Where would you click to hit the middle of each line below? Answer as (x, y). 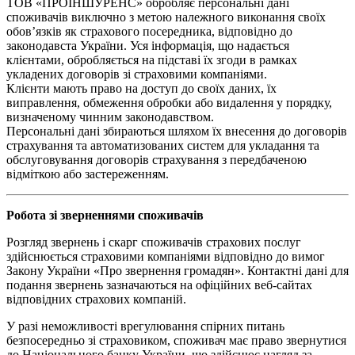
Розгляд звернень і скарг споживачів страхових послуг (154, 242)
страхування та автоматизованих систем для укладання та (163, 145)
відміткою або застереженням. (88, 174)
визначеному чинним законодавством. (110, 116)
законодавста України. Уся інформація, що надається (148, 45)
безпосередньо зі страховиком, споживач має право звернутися (176, 340)
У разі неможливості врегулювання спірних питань (145, 326)
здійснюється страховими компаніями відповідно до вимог (166, 256)
